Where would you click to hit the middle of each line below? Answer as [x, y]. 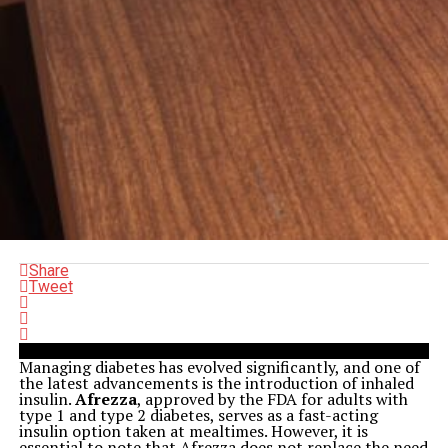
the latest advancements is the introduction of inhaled [216, 383]
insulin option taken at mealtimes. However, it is [193, 431]
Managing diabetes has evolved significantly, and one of [219, 367]
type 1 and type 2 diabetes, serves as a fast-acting [198, 415]
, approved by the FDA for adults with [272, 399]
